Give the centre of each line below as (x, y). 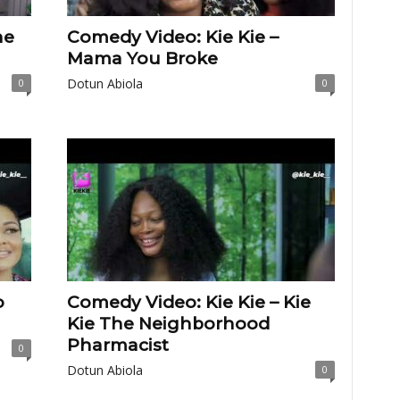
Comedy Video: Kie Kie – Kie (188, 302)
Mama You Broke (142, 58)
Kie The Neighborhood (168, 324)
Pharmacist (117, 345)
